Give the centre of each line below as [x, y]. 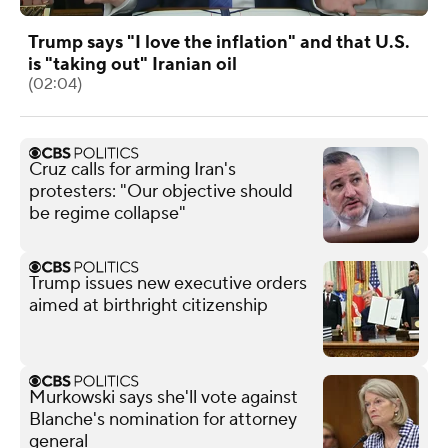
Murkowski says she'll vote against [163, 397]
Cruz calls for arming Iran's [132, 169]
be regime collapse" [107, 213]
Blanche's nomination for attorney [163, 419]
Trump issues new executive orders [168, 283]
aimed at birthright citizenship [148, 305]
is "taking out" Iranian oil [132, 64]
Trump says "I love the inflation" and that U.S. [219, 42]
